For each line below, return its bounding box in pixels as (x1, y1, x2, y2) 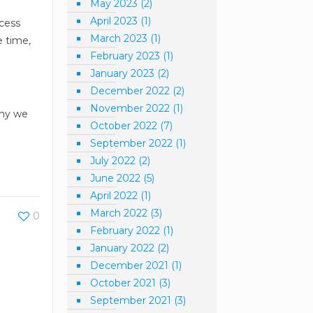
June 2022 (90, 172, 141, 184)
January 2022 (90, 242, 155, 254)
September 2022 (90, 137, 173, 150)
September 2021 (90, 294, 172, 307)
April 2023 (90, 15, 138, 27)
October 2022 (90, 119, 158, 132)
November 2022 (90, 102, 170, 115)
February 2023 (90, 50, 161, 62)
